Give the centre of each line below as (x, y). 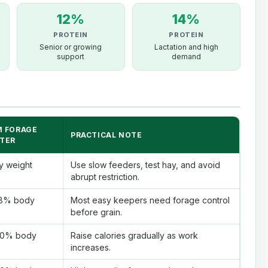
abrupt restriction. (105, 177)
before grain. (96, 212)
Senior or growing (71, 47)
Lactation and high (186, 47)
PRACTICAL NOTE (106, 135)
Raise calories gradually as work (134, 236)
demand (186, 57)
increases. (91, 248)
